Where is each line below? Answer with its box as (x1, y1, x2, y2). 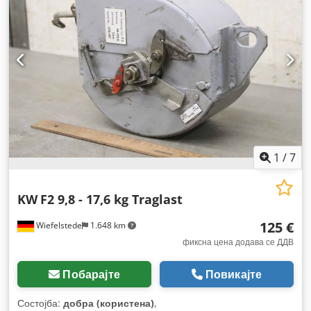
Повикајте (205, 267, 262, 283)
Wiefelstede (34, 219, 82, 232)
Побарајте (62, 267, 120, 283)
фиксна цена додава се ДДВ (183, 236, 294, 249)
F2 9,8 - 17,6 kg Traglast (40, 191, 183, 208)
